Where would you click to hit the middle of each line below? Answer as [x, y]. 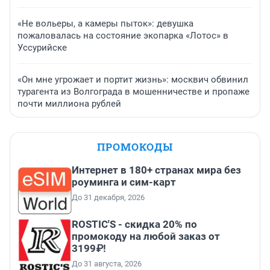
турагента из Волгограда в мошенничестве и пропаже [133, 92]
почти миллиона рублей [69, 104]
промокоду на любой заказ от [146, 237]
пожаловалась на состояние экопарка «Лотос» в [123, 36]
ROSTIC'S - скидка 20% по [134, 224]
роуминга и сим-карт [124, 182]
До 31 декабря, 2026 [108, 198]
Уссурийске [42, 48]
